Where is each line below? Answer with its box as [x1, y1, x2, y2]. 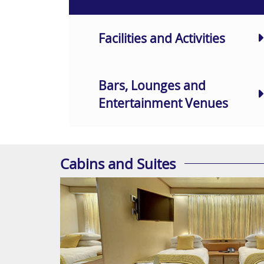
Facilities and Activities [98, 29, 225, 47]
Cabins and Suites [60, 154, 176, 173]
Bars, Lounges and [98, 77, 206, 94]
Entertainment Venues [98, 94, 228, 111]
